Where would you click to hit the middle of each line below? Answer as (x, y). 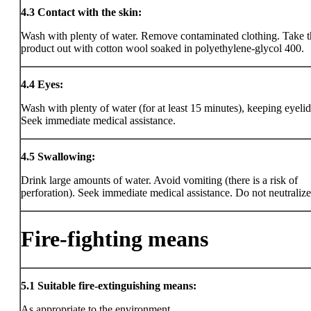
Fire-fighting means (115, 239)
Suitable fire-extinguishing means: (117, 286)
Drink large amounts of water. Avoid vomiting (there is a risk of (159, 180)
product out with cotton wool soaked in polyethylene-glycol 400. (162, 48)
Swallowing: (66, 157)
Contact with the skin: (90, 12)
